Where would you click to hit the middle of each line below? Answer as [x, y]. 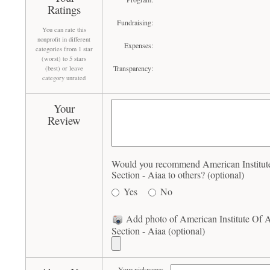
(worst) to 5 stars [64, 58]
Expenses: [138, 45]
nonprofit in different [64, 39]
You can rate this [64, 30]
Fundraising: [135, 22]
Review [64, 120]
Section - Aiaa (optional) [159, 231]
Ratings [64, 9]
